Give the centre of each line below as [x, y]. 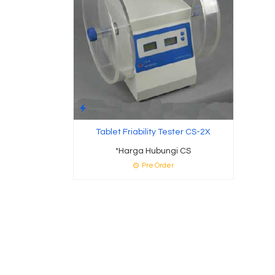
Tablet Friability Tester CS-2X [153, 132]
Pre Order [157, 165]
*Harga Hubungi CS [153, 151]
